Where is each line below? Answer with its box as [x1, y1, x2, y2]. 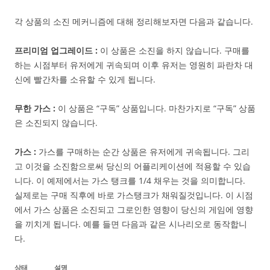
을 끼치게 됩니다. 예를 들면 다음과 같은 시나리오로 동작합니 [14, 218, 247, 230]
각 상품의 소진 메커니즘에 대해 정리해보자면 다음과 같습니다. [14, 15, 253, 27]
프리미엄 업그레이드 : [14, 44, 98, 56]
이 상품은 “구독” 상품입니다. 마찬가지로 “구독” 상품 [55, 102, 256, 114]
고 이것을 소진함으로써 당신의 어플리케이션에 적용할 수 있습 [14, 160, 251, 172]
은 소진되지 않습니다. [14, 116, 98, 128]
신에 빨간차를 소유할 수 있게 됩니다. [14, 73, 155, 85]
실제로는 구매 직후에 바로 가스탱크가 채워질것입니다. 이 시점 [14, 189, 253, 201]
